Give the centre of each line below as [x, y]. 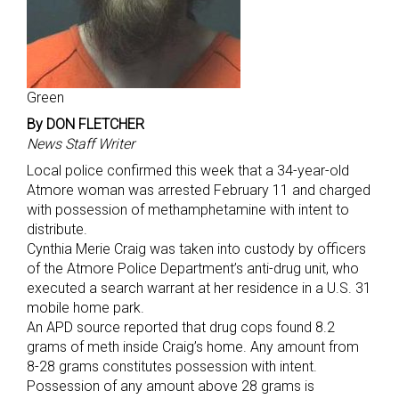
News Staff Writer [81, 144]
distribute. [57, 230]
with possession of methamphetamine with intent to [188, 210]
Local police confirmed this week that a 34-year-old [188, 171]
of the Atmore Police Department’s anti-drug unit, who [193, 269]
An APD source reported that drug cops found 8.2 [181, 328]
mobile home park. [85, 308]
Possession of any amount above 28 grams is [171, 387]
